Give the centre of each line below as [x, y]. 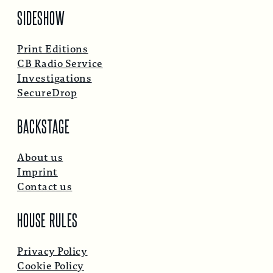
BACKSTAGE [44, 125]
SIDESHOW [41, 16]
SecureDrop [47, 93]
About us [40, 157]
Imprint [37, 172]
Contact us [45, 186]
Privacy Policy [52, 251]
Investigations [55, 78]
